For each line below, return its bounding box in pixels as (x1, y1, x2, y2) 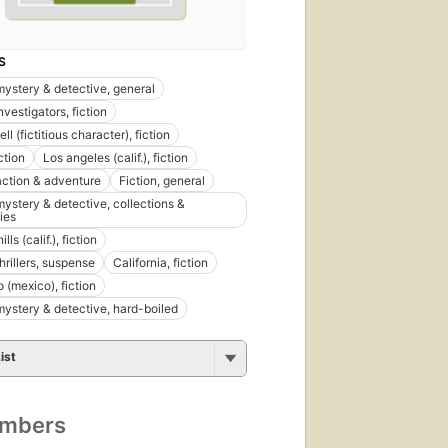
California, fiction (113, 254, 208, 270)
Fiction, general (119, 172, 205, 188)
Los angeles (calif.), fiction (43, 149, 188, 165)
